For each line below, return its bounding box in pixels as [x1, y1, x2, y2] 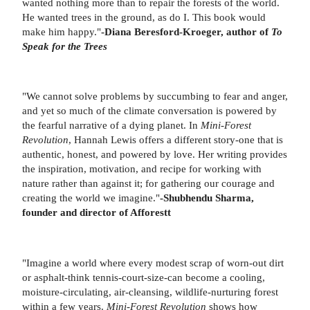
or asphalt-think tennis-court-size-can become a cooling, [22, 271, 265, 284]
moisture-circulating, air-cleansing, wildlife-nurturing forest [22, 286, 278, 298]
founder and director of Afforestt [22, 206, 171, 219]
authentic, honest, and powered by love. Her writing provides [22, 148, 287, 161]
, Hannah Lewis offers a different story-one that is [69, 134, 283, 146]
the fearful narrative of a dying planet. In [22, 119, 201, 131]
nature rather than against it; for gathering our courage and [22, 177, 275, 190]
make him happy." [22, 25, 101, 37]
